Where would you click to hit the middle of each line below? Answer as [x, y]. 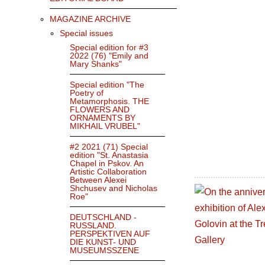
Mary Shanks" [96, 64]
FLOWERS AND [100, 110]
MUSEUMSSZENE [104, 251]
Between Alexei [98, 180]
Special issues [86, 33]
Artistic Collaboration [108, 172]
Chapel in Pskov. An [107, 164]
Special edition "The [107, 85]
